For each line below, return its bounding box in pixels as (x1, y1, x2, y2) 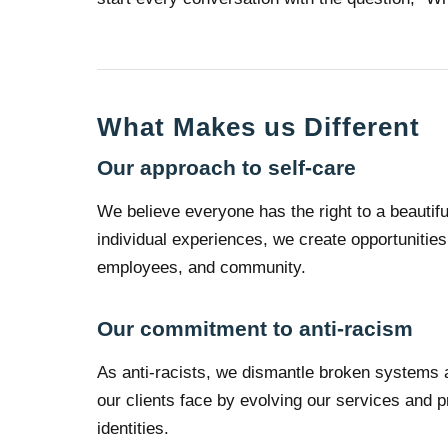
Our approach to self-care (97, 156, 357, 180)
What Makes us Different (97, 112, 421, 143)
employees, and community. (97, 257, 307, 277)
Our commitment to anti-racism (97, 317, 414, 341)
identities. (97, 418, 170, 438)
